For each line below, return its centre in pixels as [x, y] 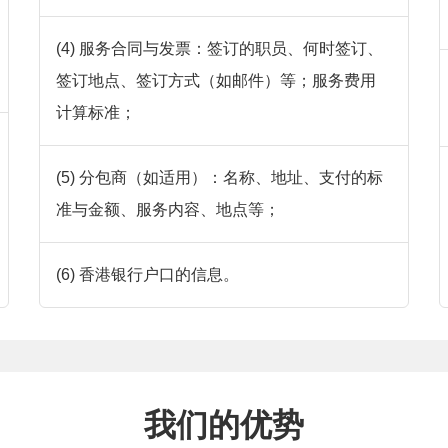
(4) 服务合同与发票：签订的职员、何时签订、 [219, 49]
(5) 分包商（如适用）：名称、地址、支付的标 [219, 178]
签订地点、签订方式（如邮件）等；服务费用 [215, 81]
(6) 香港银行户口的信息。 [147, 275]
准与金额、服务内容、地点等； [167, 210]
